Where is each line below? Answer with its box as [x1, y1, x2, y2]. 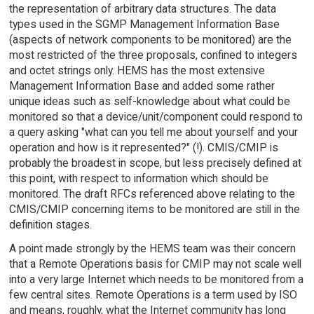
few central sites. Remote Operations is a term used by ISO [8, 288, 297, 302]
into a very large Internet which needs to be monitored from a [8, 273, 303, 287]
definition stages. [8, 217, 92, 231]
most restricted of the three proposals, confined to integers [8, 48, 297, 62]
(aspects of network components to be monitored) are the [8, 32, 292, 46]
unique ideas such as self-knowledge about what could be [8, 94, 290, 108]
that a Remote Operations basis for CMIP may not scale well [8, 257, 301, 271]
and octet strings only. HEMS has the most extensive [8, 63, 265, 77]
